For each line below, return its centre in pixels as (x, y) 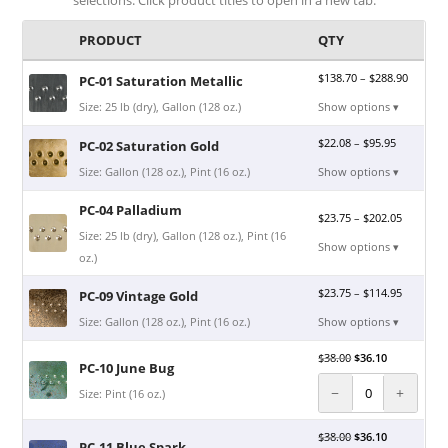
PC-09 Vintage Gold (139, 295)
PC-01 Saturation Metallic (161, 80)
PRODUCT (111, 39)
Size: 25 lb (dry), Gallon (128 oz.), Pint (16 (183, 235)
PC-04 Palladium (131, 209)
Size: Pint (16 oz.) (122, 393)
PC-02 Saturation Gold (149, 145)
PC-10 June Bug (127, 367)
